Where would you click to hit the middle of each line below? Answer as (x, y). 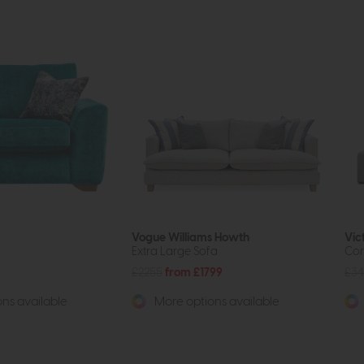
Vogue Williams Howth (191, 238)
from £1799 (194, 273)
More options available (216, 302)
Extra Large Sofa (175, 252)
